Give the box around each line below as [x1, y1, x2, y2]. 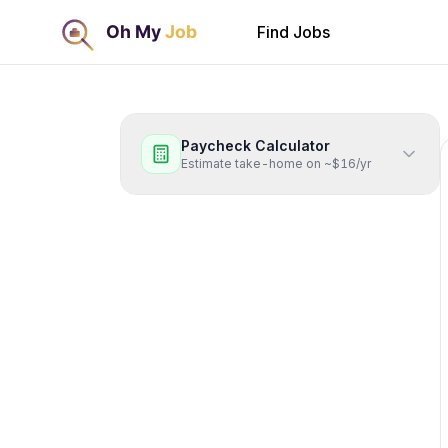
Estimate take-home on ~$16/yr [181, 156, 371, 171]
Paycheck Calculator [181, 137, 330, 154]
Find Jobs [257, 22, 331, 42]
